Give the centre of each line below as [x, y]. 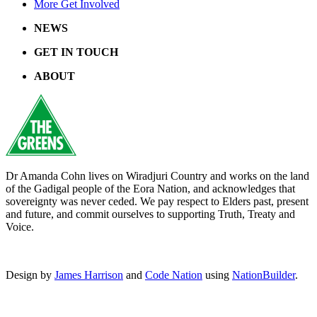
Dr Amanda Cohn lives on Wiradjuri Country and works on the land [157, 176]
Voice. [20, 227]
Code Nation [174, 275]
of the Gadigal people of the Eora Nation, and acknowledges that [150, 189]
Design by [30, 275]
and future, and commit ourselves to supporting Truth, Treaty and [150, 214]
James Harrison [89, 275]
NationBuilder [264, 275]
